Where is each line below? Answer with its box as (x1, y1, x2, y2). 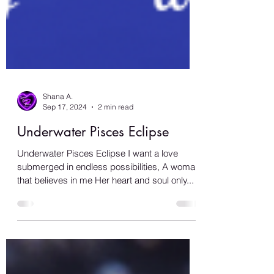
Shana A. (43, 119, 73, 128)
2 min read (98, 130, 133, 139)
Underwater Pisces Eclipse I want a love (17, 175, 178, 187)
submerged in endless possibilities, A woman (17, 188, 200, 200)
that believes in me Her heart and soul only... (17, 202, 194, 213)
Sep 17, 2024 (43, 130, 87, 139)
